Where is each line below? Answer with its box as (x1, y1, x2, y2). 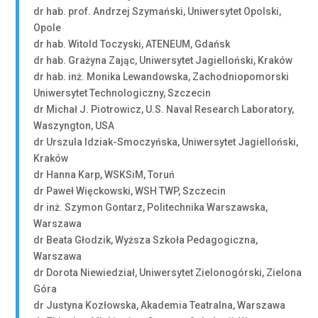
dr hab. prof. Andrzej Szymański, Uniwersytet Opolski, (33, 6, 282, 17)
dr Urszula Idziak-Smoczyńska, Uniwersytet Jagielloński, (33, 136, 299, 148)
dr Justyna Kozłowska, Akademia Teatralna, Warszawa (33, 300, 286, 311)
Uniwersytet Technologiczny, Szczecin (33, 87, 212, 99)
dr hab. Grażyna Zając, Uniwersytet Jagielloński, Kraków (33, 55, 293, 66)
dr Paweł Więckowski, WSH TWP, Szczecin (33, 185, 226, 197)
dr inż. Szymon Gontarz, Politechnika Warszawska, (33, 202, 268, 213)
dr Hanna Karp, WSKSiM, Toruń (33, 169, 175, 180)
